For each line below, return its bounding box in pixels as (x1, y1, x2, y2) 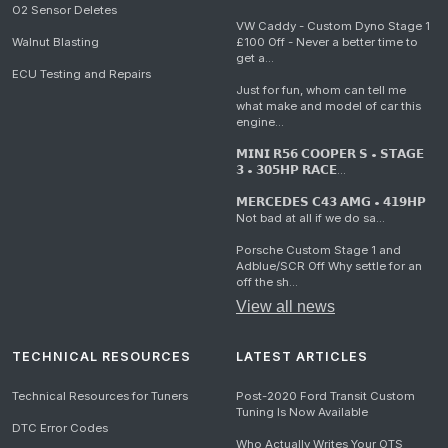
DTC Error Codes (12, 421, 108, 436)
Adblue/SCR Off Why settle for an (236, 259, 422, 274)
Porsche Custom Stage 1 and (236, 243, 401, 258)
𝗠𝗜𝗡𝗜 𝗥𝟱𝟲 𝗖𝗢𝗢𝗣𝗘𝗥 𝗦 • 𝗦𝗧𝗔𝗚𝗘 (236, 147, 424, 162)
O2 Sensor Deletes (12, 3, 117, 18)
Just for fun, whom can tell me (236, 83, 406, 98)
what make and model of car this (236, 99, 421, 114)
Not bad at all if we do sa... (236, 211, 385, 226)
